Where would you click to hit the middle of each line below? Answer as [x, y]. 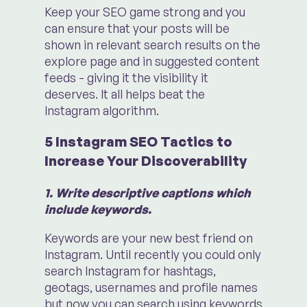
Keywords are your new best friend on [148, 237]
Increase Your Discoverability [145, 161]
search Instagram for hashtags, [130, 270]
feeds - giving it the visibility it [126, 78]
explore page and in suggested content [152, 61]
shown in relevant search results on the [152, 45]
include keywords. [99, 209]
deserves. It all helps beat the [124, 94]
